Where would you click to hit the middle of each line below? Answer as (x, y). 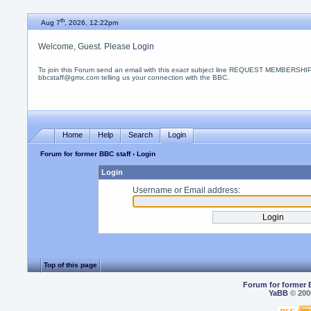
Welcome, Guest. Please (86, 47)
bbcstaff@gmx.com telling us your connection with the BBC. (134, 77)
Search (141, 134)
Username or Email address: (186, 190)
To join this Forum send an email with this (105, 70)
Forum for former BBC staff (86, 154)
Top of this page (71, 264)
